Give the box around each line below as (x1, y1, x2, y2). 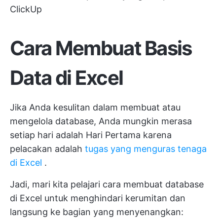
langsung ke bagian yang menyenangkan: (10, 206, 184, 217)
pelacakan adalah (10, 143, 85, 154)
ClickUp (10, 3, 42, 14)
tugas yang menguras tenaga (85, 143, 207, 154)
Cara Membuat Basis (10, 36, 192, 60)
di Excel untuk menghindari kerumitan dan (10, 192, 185, 203)
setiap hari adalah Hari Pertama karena (10, 129, 172, 140)
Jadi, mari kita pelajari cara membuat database (10, 179, 204, 189)
